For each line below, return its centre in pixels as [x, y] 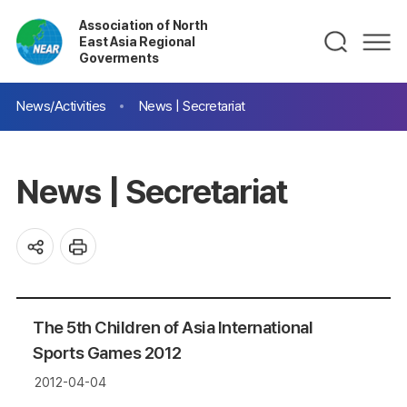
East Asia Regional [138, 41]
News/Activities [61, 106]
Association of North [144, 25]
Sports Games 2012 [107, 353]
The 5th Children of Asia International [173, 328]
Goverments [119, 57]
